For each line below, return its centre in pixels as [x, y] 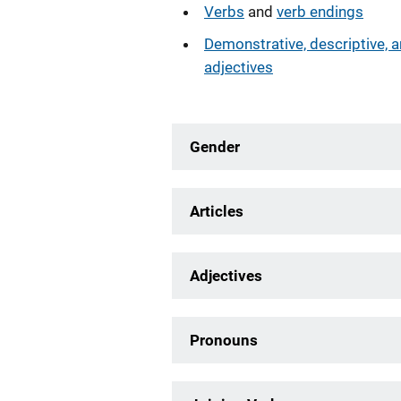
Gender [215, 147]
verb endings [320, 12]
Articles [217, 211]
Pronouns [224, 340]
